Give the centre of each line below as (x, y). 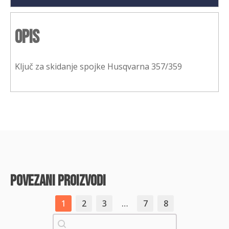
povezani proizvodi (58, 181)
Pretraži (68, 220)
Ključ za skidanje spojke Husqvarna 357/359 (98, 66)
